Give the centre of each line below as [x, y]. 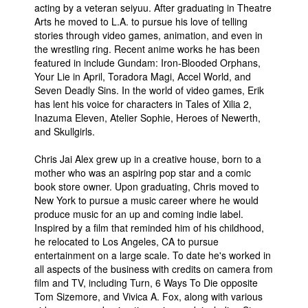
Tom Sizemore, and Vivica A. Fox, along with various [148, 296]
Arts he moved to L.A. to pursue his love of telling [141, 21]
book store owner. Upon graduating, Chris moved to [147, 186]
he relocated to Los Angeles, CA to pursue [126, 241]
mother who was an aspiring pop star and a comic [143, 173]
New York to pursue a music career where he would [146, 200]
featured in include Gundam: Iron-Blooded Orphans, [147, 63]
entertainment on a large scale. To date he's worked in [153, 255]
